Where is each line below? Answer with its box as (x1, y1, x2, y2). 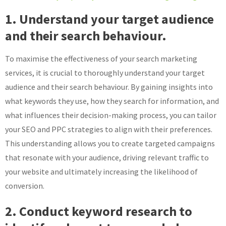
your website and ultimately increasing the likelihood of (5, 166, 198, 177)
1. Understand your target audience (5, 11, 214, 27)
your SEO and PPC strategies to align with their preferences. (5, 124, 212, 134)
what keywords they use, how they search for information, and (5, 96, 219, 106)
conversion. (5, 181, 44, 191)
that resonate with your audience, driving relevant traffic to (5, 152, 209, 162)
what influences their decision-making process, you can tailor (5, 110, 216, 120)
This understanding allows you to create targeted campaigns (5, 138, 215, 148)
